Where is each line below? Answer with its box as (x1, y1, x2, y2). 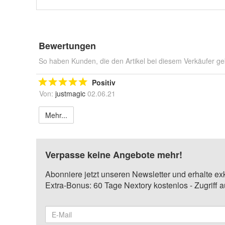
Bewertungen (39, 39, 96, 52)
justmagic (55, 88, 85, 98)
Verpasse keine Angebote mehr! (45, 148, 182, 161)
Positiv (92, 77, 116, 87)
